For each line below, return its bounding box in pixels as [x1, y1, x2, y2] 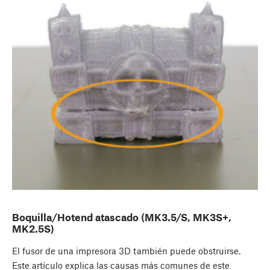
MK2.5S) [12, 222, 54, 235]
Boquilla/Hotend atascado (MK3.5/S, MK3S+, [12, 211, 231, 224]
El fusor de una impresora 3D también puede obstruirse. [12, 245, 240, 257]
